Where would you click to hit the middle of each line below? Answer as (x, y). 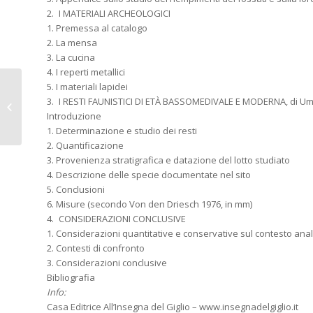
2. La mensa (72, 43)
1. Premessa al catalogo (97, 28)
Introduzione (74, 116)
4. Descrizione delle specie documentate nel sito (149, 175)
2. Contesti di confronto (96, 248)
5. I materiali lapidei (87, 87)
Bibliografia (71, 278)
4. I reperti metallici (86, 72)
